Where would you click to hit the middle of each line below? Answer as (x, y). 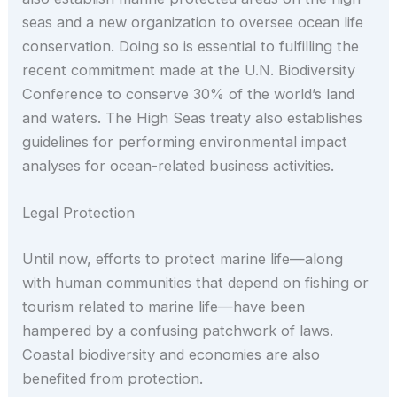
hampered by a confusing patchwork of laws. (178, 330)
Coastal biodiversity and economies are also (171, 354)
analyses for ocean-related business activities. (179, 166)
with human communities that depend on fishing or (196, 282)
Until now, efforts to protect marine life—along (183, 258)
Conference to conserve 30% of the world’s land (189, 94)
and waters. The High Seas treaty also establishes (193, 118)
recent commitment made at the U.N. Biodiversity (189, 70)
